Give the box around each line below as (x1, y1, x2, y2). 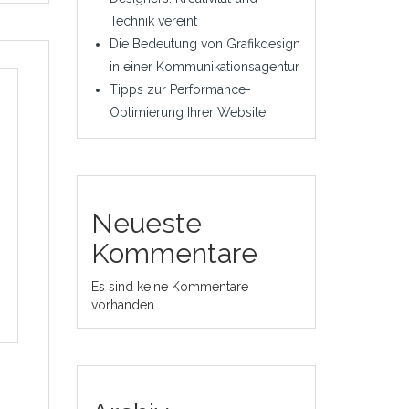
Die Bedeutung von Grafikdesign (109, 37, 300, 51)
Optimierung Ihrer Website (109, 105, 266, 120)
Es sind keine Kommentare (90, 279, 248, 294)
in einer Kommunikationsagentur (109, 59, 299, 74)
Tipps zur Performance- (109, 82, 251, 97)
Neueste (90, 207, 202, 239)
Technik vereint (109, 14, 197, 28)
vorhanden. (90, 298, 157, 312)
